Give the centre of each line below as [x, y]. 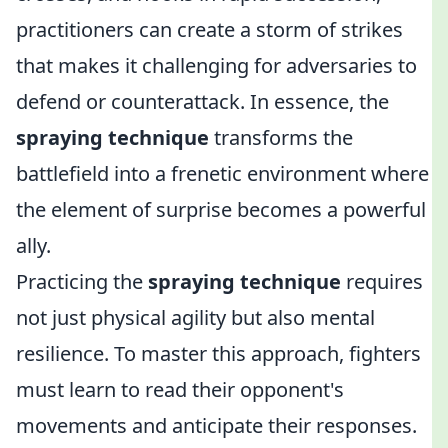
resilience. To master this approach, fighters [218, 353]
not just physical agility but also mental [195, 317]
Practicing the [82, 281]
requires [382, 281]
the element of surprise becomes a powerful [221, 209]
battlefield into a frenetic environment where [222, 173]
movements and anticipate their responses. [216, 425]
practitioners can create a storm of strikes [209, 29]
